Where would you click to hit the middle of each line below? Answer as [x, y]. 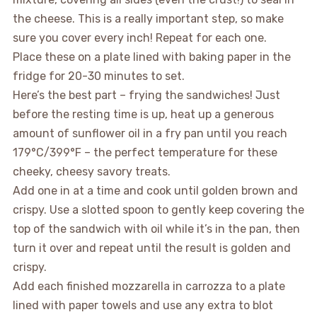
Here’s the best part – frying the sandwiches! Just [146, 95]
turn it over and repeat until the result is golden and [151, 248]
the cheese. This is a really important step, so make [148, 19]
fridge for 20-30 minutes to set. [98, 76]
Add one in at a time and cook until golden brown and [155, 191]
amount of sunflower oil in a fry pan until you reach [150, 133]
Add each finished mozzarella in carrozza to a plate [149, 286]
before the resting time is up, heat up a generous [143, 114]
